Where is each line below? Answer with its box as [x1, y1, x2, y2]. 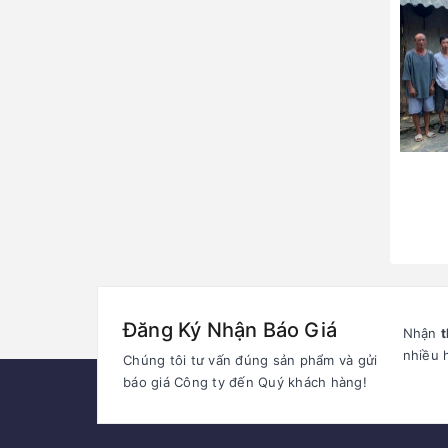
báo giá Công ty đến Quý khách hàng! [123, 374, 367, 391]
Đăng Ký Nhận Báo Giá [123, 318, 337, 343]
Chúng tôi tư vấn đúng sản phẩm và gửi [123, 352, 378, 369]
